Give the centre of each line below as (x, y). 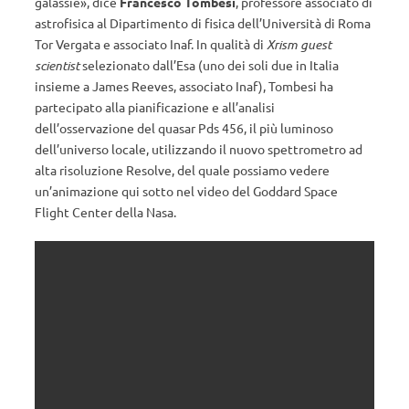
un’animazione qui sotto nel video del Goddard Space (186, 190)
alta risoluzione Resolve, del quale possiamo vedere (182, 169)
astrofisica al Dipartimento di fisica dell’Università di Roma (203, 22)
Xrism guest (299, 44)
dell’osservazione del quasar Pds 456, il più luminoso (184, 127)
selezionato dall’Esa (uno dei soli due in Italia (209, 64)
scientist (57, 65)
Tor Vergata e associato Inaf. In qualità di (151, 43)
